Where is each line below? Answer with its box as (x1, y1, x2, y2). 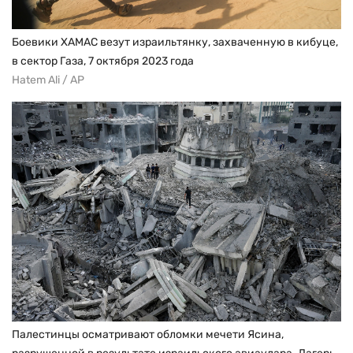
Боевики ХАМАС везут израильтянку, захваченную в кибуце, (12, 35, 338, 50)
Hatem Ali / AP (12, 73, 84, 87)
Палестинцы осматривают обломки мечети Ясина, (12, 327, 284, 341)
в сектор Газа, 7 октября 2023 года (12, 54, 194, 69)
